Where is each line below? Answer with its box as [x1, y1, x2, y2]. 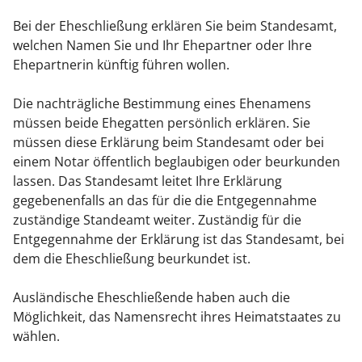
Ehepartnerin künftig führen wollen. [13, 56, 229, 74]
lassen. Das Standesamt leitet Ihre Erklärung [13, 172, 282, 191]
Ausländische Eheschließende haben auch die [13, 288, 290, 307]
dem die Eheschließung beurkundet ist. [13, 250, 250, 268]
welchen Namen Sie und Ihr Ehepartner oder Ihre [13, 36, 312, 55]
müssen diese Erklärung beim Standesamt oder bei [13, 133, 324, 152]
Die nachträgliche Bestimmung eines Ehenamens [13, 95, 311, 113]
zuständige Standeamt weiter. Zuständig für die [13, 211, 301, 229]
